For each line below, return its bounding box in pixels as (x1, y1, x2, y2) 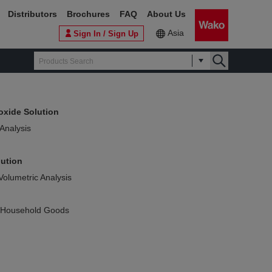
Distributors (8, 9, 57, 19)
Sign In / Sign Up (73, 29, 138, 38)
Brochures (67, 9, 110, 19)
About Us (147, 9, 186, 19)
